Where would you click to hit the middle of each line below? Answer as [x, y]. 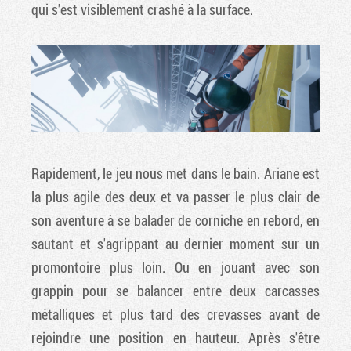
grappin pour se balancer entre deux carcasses [175, 291]
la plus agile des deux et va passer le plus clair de [175, 197]
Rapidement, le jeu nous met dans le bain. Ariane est [175, 174]
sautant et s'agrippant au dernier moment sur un [175, 244]
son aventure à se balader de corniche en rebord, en [175, 221]
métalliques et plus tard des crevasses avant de [175, 315]
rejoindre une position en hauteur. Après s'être [175, 338]
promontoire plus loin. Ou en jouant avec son [175, 268]
